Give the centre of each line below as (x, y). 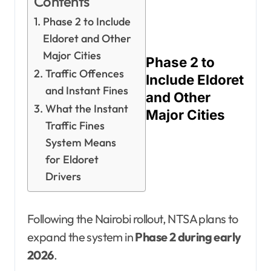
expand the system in (81, 237)
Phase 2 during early (188, 237)
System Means (80, 142)
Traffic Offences (84, 73)
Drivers (63, 176)
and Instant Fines (87, 90)
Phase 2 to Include (87, 21)
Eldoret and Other (87, 38)
